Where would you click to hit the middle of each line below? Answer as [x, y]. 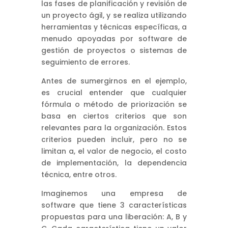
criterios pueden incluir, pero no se [114, 139]
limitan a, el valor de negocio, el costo [114, 151]
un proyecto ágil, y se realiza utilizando [114, 15]
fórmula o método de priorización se [114, 104]
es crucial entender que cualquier [114, 92]
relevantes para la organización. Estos [114, 127]
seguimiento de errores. [85, 62]
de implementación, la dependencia [114, 163]
